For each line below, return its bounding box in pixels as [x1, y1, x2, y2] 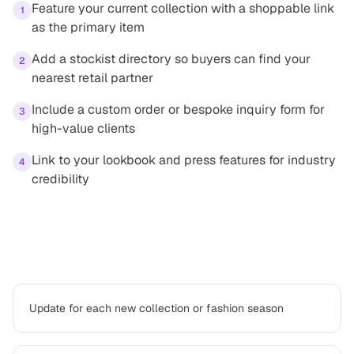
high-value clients [32, 120, 135, 137]
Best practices [13, 239, 123, 265]
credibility [32, 171, 89, 187]
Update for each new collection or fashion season [29, 301, 284, 315]
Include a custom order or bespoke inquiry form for [32, 101, 325, 118]
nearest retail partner [32, 70, 153, 86]
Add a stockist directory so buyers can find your [32, 51, 311, 67]
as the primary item [32, 19, 145, 36]
